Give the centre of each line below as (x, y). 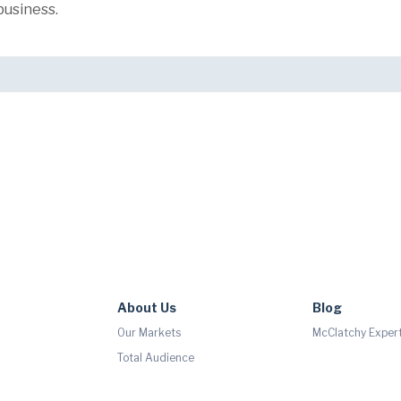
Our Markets (149, 332)
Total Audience (156, 357)
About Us (147, 307)
